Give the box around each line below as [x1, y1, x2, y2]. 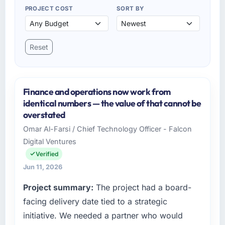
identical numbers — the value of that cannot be [23, 97, 201, 109]
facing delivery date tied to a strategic [23, 196, 167, 206]
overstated [23, 108, 65, 121]
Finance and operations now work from [23, 85, 171, 97]
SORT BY [117, 5, 144, 12]
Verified [35, 150, 58, 158]
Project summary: [23, 182, 93, 192]
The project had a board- [93, 182, 191, 192]
